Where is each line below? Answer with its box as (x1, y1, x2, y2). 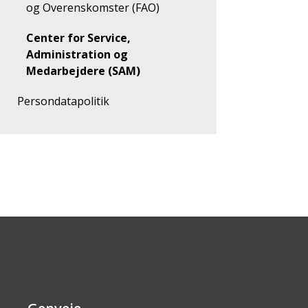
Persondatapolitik (24, 93, 109, 109)
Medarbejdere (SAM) (26, 63, 140, 78)
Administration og (26, 47, 128, 62)
